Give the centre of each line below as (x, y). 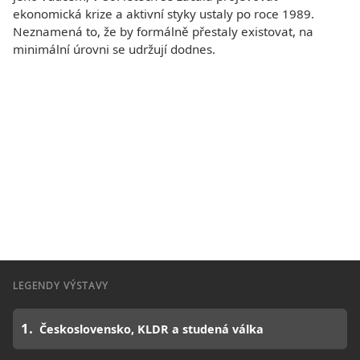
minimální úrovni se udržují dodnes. (114, 49)
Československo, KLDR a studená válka (151, 329)
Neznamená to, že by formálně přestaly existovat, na (163, 31)
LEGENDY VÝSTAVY (61, 285)
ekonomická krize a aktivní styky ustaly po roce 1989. (164, 14)
